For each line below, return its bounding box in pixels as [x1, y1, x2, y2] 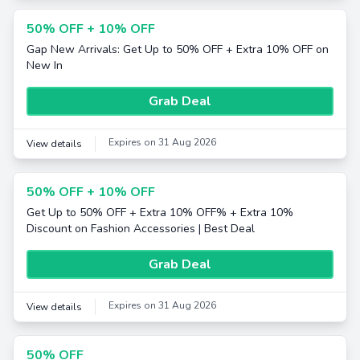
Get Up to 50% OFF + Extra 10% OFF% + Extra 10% [27, 205, 293, 220]
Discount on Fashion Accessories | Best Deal [27, 221, 255, 236]
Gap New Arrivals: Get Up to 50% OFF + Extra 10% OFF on [27, 42, 329, 57]
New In [27, 58, 63, 73]
